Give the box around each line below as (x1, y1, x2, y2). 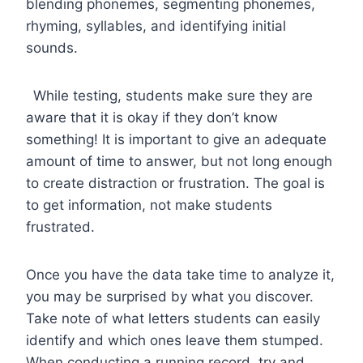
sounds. (26, 39, 82, 56)
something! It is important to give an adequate (26, 130, 327, 147)
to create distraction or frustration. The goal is (26, 174, 325, 191)
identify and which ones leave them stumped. (26, 331, 323, 348)
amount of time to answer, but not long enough (26, 152, 332, 169)
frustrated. (26, 218, 99, 235)
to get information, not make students (26, 196, 272, 213)
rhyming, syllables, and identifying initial (26, 17, 286, 34)
